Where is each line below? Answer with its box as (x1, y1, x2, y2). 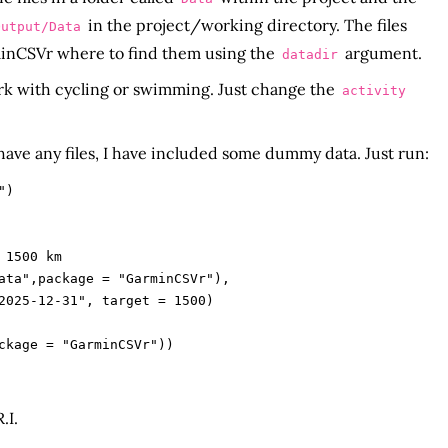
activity (341, 83, 406, 99)
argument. (340, 43, 422, 64)
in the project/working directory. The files (83, 15, 407, 36)
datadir (281, 47, 338, 63)
